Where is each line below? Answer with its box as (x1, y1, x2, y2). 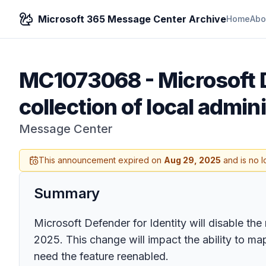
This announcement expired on (39, 155, 164, 165)
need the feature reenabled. (34, 250, 169, 262)
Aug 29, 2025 (164, 155, 221, 165)
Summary (34, 185, 100, 202)
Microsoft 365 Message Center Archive (38, 13, 226, 25)
